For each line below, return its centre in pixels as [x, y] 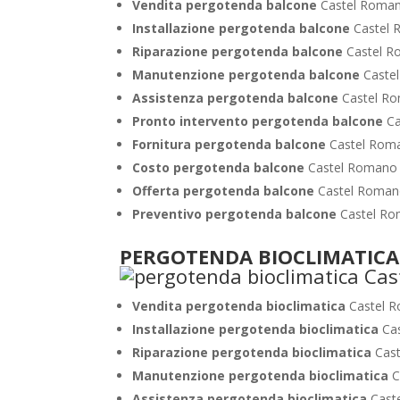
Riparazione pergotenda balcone [240, 51]
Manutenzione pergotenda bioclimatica [262, 375]
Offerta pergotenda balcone [225, 191]
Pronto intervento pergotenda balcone [260, 121]
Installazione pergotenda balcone [243, 28]
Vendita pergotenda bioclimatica [241, 306]
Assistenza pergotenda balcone [237, 98]
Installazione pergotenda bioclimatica [258, 329]
